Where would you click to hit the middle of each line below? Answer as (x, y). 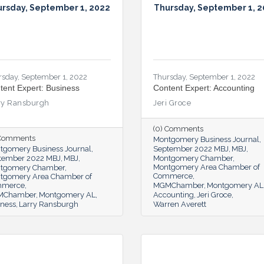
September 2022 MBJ (191, 148)
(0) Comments (178, 128)
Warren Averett (180, 204)
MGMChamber (179, 185)
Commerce (173, 176)
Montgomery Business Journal (206, 139)
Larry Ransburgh (49, 204)
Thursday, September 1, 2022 (204, 77)
